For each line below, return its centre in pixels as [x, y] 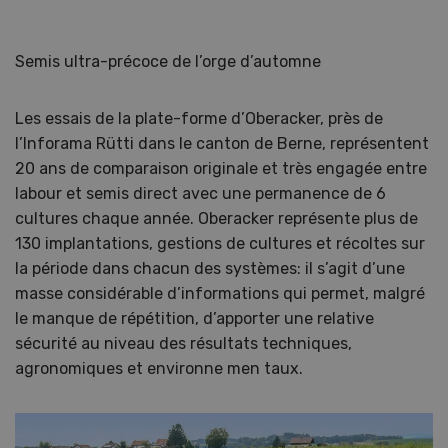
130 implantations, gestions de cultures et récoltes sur [220, 244]
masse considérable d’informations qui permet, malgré [220, 294]
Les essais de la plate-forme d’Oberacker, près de [199, 119]
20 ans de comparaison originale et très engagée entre [221, 169]
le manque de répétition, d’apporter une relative [194, 319]
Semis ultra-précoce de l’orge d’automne [168, 62]
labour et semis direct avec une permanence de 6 [200, 194]
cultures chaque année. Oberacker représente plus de [216, 219]
